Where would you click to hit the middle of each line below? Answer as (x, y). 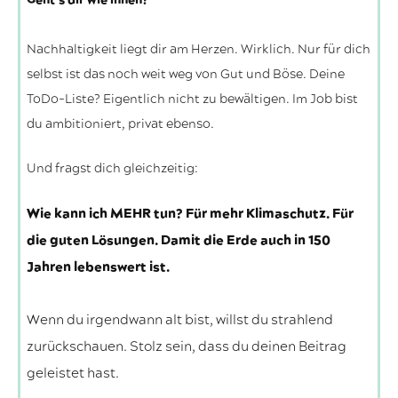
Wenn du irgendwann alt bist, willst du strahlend (180, 321)
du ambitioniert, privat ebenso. (123, 125)
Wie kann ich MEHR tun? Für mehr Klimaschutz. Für (190, 214)
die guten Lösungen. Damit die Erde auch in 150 (179, 241)
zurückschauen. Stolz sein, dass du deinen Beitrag (187, 347)
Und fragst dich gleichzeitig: (112, 169)
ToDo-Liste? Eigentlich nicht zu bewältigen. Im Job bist (192, 100)
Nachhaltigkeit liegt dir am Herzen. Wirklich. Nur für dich (199, 50)
